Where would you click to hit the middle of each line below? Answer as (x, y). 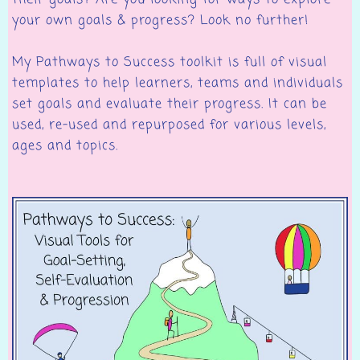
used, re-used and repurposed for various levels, (169, 126)
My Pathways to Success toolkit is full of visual (170, 63)
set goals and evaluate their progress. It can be (170, 105)
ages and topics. (65, 147)
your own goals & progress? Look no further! (160, 21)
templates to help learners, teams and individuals (178, 84)
